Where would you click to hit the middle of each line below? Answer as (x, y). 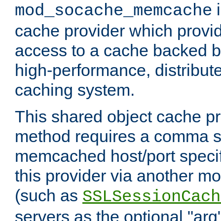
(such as (49, 196)
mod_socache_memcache (113, 11)
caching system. (75, 90)
